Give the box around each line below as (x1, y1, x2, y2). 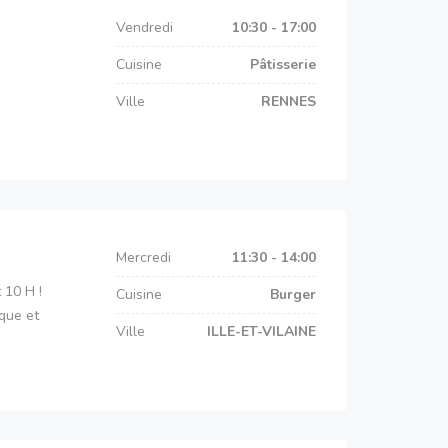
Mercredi (116, 248, 171, 267)
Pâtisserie (250, 55, 316, 74)
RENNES (261, 92, 316, 111)
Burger (270, 285, 316, 304)
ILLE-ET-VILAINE (207, 322, 316, 341)
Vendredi (116, 18, 173, 37)
